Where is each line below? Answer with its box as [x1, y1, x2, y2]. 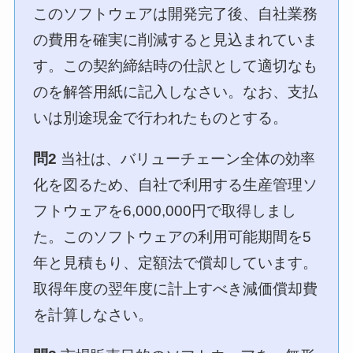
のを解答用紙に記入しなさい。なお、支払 [33, 84, 318, 101]
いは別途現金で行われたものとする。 [33, 110, 288, 127]
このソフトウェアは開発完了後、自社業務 [33, 6, 318, 23]
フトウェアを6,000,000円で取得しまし [33, 202, 297, 219]
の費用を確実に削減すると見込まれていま [33, 32, 318, 49]
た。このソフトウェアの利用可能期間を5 [33, 228, 312, 245]
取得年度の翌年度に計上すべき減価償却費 [33, 280, 318, 297]
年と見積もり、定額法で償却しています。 [33, 254, 318, 271]
